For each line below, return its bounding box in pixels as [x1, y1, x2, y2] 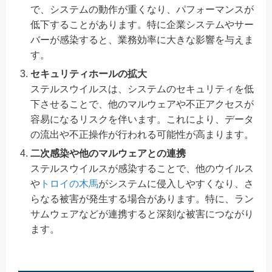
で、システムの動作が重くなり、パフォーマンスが [30, 4, 254, 15]
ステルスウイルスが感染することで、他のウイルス [30, 163, 254, 174]
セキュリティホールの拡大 [30, 68, 147, 79]
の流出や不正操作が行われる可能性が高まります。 [30, 129, 254, 140]
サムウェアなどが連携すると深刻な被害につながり [30, 208, 254, 219]
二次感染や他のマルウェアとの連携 [30, 148, 186, 158]
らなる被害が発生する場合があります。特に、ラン [30, 193, 254, 204]
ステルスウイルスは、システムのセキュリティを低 [30, 83, 254, 94]
